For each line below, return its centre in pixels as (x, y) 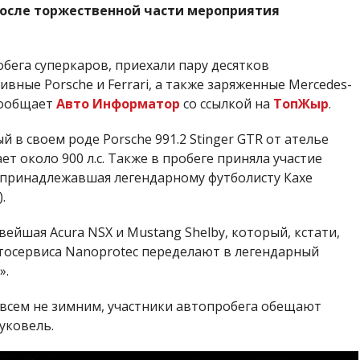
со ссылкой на (226, 104)
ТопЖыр (301, 104)
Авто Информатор (118, 104)
